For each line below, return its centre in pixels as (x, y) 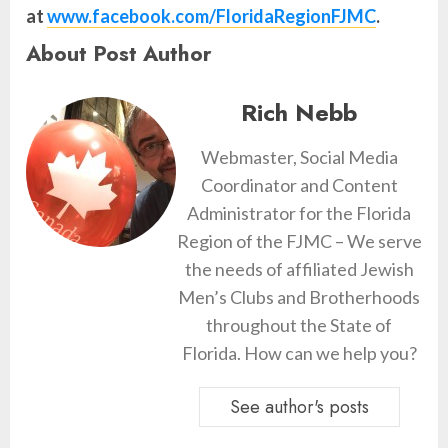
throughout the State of (299, 325)
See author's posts (299, 407)
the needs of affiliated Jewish (299, 269)
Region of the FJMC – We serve (299, 241)
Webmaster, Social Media (299, 157)
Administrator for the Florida (299, 213)
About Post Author (119, 54)
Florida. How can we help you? (299, 353)
